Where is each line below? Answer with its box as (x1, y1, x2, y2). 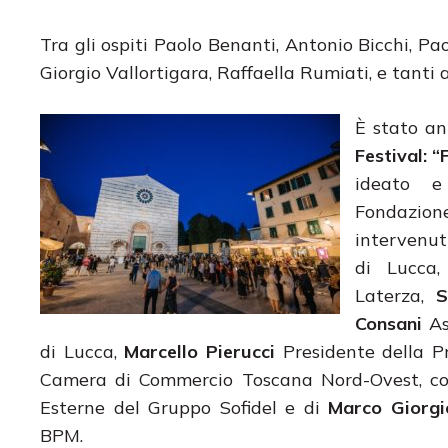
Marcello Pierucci (124, 339, 276, 363)
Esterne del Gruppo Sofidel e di (40, 395, 329, 419)
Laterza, (355, 283, 436, 307)
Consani (355, 311, 422, 335)
